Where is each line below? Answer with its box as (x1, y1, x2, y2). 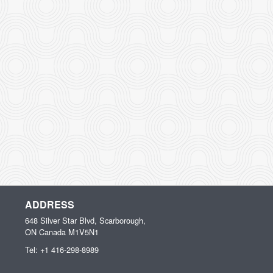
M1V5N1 (68, 226, 99, 238)
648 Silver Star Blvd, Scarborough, (25, 214, 146, 227)
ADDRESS (25, 197, 74, 212)
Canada (39, 226, 66, 238)
